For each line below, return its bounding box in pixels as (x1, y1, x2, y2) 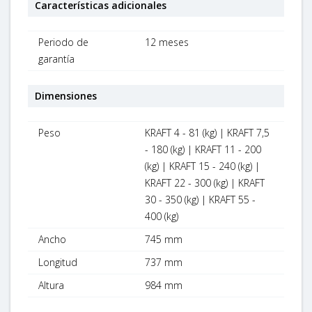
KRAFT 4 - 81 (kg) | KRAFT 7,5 (145, 125, 270, 139)
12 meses (145, 35, 189, 49)
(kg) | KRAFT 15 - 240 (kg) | (145, 159, 260, 173)
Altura (38, 278, 64, 292)
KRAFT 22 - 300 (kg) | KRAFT (145, 175, 265, 189)
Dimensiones (35, 88, 97, 102)
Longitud (38, 255, 77, 269)
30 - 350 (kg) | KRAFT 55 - (145, 192, 256, 206)
